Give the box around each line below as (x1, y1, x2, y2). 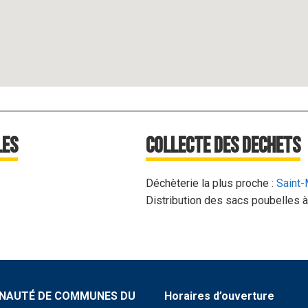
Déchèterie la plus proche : (146, 176, 276, 190)
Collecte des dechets (146, 132, 300, 159)
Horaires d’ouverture (164, 289, 274, 303)
